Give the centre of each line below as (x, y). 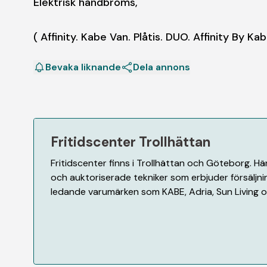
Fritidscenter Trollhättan (131, 142)
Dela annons (162, 67)
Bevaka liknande (83, 67)
